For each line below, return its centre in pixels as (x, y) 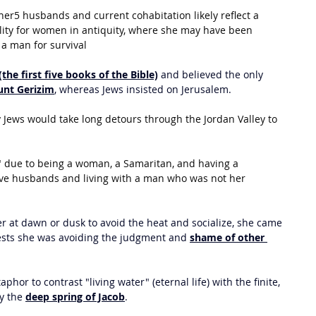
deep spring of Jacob (75, 297)
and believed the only (212, 74)
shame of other (229, 237)
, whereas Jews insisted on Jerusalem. (143, 89)
